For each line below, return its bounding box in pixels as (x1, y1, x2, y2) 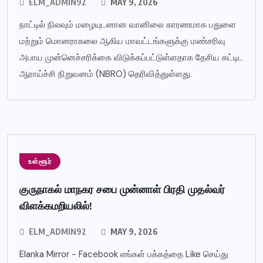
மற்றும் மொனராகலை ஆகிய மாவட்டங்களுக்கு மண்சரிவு (19, 35, 225, 47)
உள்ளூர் (28, 156, 52, 166)
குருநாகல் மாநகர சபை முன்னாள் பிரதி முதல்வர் (19, 182, 225, 196)
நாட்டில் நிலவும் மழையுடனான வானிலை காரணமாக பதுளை (19, 18, 236, 31)
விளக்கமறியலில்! (19, 198, 92, 213)
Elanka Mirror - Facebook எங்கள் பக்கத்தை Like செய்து (19, 248, 228, 260)
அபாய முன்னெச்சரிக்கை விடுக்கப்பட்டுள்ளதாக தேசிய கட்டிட (19, 51, 244, 63)
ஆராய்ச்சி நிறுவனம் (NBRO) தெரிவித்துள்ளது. (19, 68, 192, 80)
